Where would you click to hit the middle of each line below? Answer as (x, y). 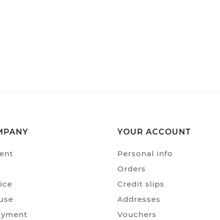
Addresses (139, 199)
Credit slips (141, 184)
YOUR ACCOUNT (154, 132)
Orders (132, 168)
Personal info (145, 153)
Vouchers (137, 214)
